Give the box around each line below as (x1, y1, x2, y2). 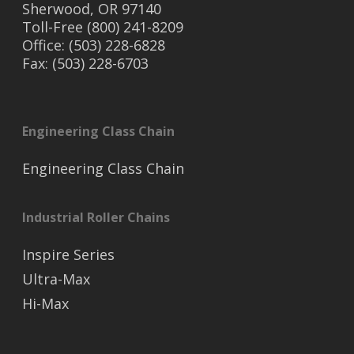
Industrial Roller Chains (22, 209, 170, 227)
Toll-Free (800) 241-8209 (22, 17, 183, 37)
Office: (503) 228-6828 (22, 36, 165, 55)
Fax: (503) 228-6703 (22, 54, 149, 73)
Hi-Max (22, 294, 69, 314)
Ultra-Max (22, 269, 90, 289)
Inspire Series (22, 245, 115, 265)
